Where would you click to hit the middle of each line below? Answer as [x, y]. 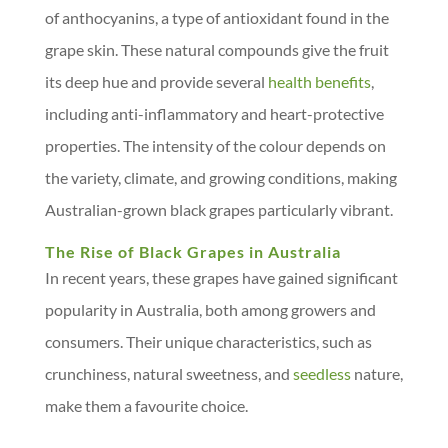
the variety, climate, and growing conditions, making [220, 177]
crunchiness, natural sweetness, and [168, 373]
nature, [376, 373]
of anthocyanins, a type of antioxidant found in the [216, 17]
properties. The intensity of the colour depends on [215, 145]
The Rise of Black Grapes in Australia [192, 251]
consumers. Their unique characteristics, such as [208, 341]
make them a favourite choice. [146, 405]
